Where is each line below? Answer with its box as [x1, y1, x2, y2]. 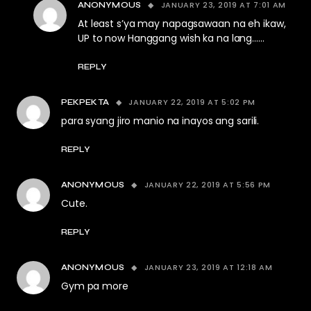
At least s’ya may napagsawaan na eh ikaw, [78, 17, 286, 31]
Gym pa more [61, 279, 128, 293]
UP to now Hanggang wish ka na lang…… [78, 31, 264, 45]
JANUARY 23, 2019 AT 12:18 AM [144, 262, 273, 273]
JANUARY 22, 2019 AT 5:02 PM [128, 96, 256, 108]
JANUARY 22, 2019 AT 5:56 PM [144, 179, 271, 190]
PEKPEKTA [61, 97, 109, 107]
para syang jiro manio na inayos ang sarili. [61, 114, 260, 128]
